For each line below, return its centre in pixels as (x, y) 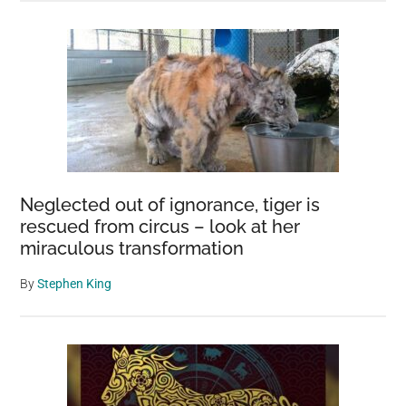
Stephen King (75, 284)
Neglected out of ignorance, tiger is (170, 205)
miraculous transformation (132, 248)
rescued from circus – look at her (160, 227)
